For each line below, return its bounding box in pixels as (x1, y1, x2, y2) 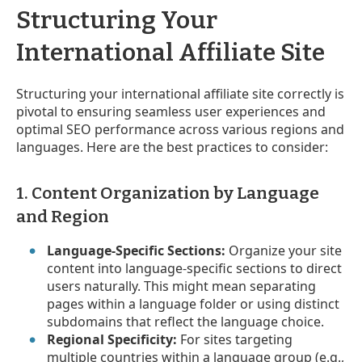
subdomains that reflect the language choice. (47, 312, 325, 330)
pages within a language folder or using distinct (47, 294, 340, 313)
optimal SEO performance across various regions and (16, 120, 344, 138)
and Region (16, 205, 109, 227)
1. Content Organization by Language (16, 182, 319, 204)
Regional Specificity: (47, 330, 178, 348)
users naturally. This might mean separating (47, 276, 317, 295)
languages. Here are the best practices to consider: (16, 137, 328, 156)
